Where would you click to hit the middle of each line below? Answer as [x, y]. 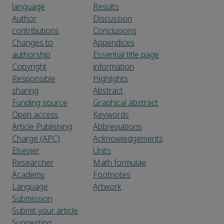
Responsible [34, 79]
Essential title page [126, 55]
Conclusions [115, 31]
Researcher [33, 163]
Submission [32, 199]
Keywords [111, 115]
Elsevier [26, 151]
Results [106, 7]
